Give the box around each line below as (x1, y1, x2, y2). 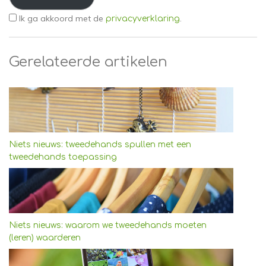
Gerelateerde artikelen (9, 54, 167, 71)
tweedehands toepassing (9, 152, 117, 161)
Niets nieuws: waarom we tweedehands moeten (9, 220, 207, 230)
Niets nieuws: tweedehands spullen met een (9, 140, 191, 149)
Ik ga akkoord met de (19, 13, 106, 24)
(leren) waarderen (9, 233, 81, 242)
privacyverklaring (106, 14, 180, 24)
